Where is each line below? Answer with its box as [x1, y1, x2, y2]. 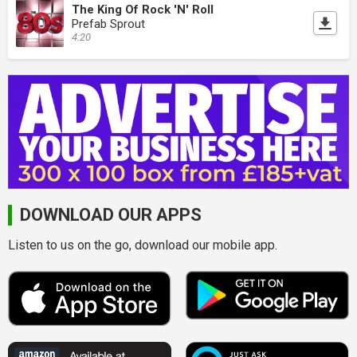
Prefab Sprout [72, 17, 145, 32]
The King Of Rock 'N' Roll [72, 2, 214, 18]
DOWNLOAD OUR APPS [20, 204, 202, 225]
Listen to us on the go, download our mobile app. [8, 237, 277, 253]
